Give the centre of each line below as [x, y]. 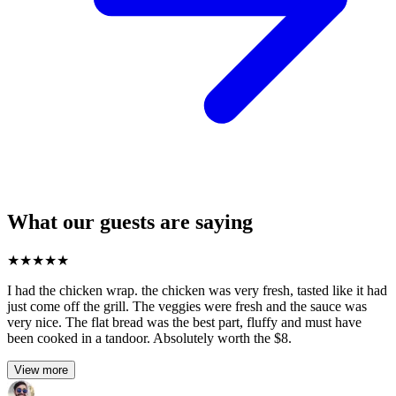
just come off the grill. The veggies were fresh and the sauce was [187, 306]
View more [41, 369]
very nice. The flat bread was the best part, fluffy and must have [184, 322]
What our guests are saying [130, 221]
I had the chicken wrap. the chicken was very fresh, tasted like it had [197, 290]
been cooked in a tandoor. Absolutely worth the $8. [149, 338]
